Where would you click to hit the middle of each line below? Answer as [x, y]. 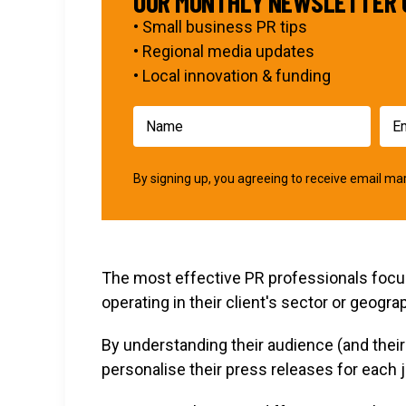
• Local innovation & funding [232, 76]
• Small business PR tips [220, 27]
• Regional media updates [224, 51]
